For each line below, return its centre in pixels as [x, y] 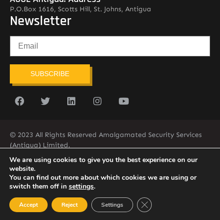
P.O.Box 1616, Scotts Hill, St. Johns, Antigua [81, 9]
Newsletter [41, 21]
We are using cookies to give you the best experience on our [103, 160]
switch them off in [39, 186]
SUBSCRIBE [50, 74]
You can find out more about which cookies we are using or [103, 178]
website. [22, 169]
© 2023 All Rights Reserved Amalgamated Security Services [106, 135]
